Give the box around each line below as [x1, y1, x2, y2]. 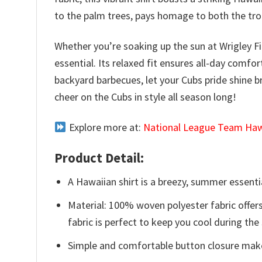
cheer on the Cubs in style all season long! [54, 89, 236, 104]
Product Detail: [54, 149, 144, 166]
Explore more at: [66, 120, 143, 135]
